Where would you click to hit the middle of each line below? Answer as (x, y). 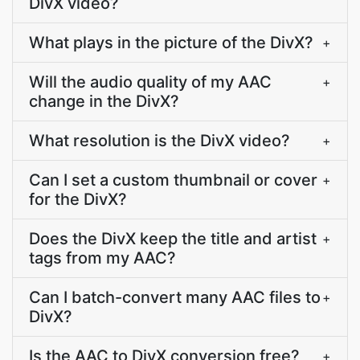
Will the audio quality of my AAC (150, 82)
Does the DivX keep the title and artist (173, 239)
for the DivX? (78, 199)
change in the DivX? (104, 101)
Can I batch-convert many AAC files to (175, 297)
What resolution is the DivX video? (160, 141)
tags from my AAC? (102, 258)
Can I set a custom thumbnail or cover (173, 180)
